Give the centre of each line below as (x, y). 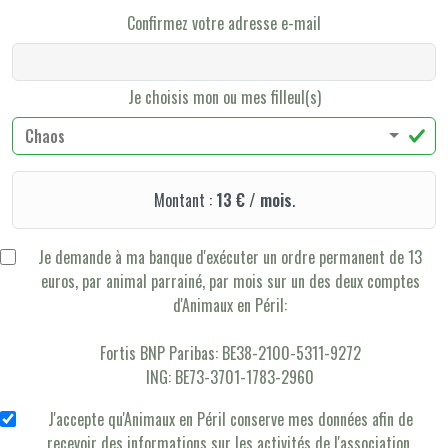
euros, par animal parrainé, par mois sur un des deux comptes (230, 281)
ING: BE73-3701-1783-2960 (230, 377)
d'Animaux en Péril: (230, 305)
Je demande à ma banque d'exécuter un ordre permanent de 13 (230, 257)
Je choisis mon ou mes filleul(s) (224, 97)
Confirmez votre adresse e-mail (224, 23)
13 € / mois (253, 200)
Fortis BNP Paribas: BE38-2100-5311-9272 (230, 353)
